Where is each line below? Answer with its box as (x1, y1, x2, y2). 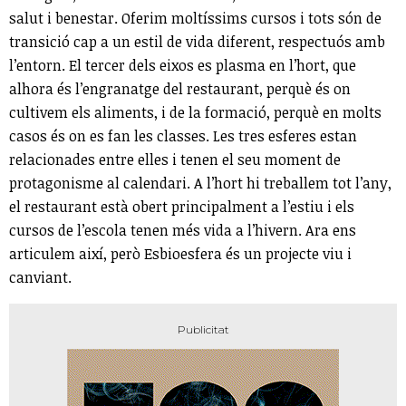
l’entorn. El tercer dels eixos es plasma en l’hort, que (9, 54, 356, 75)
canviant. (9, 266, 72, 287)
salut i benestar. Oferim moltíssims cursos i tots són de (9, 7, 382, 28)
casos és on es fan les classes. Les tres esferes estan (9, 125, 357, 146)
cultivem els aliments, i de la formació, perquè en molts (9, 101, 382, 122)
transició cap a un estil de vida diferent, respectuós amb (9, 31, 385, 52)
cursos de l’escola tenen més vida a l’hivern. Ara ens (9, 219, 356, 240)
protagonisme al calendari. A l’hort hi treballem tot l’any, (9, 172, 391, 193)
